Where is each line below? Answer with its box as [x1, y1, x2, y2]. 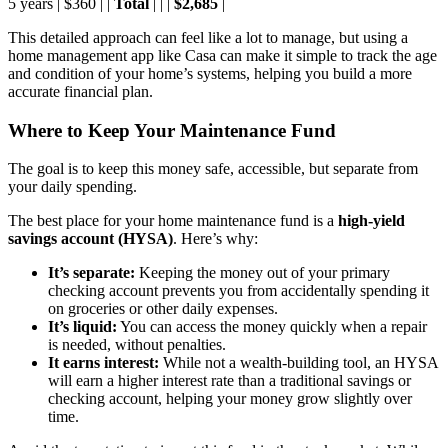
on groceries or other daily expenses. [48, 300, 278, 318]
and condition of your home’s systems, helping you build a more [8, 64, 412, 82]
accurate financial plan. [8, 82, 153, 100]
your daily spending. [8, 178, 137, 196]
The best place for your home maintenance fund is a [8, 212, 338, 230]
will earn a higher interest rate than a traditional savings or [48, 372, 411, 390]
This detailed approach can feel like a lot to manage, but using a [8, 28, 408, 46]
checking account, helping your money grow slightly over [48, 390, 412, 408]
